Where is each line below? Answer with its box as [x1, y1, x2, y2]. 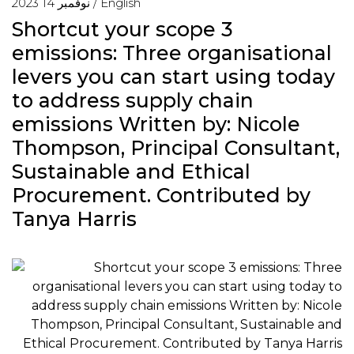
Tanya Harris [12, 207, 137, 231]
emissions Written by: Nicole [12, 112, 300, 136]
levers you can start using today [12, 65, 335, 88]
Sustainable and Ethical [12, 160, 250, 183]
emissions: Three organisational [12, 41, 332, 65]
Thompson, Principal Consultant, [12, 136, 340, 160]
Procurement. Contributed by [12, 183, 311, 207]
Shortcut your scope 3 [12, 17, 233, 41]
